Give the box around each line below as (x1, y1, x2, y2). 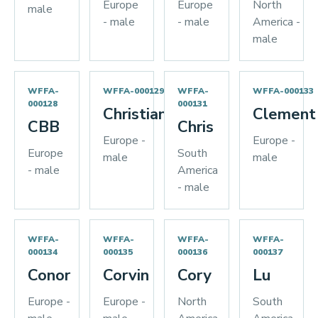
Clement (252, 104, 316, 125)
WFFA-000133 (252, 85, 314, 97)
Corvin (102, 265, 149, 286)
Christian (102, 104, 167, 125)
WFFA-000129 (102, 85, 164, 97)
